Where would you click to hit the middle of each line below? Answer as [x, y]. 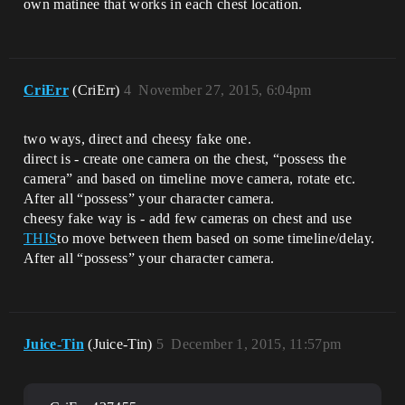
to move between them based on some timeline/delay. [216, 239]
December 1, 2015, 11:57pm [256, 344]
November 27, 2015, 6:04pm [225, 90]
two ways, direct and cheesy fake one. [137, 139]
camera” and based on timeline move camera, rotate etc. [190, 179]
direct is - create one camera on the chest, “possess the [185, 159]
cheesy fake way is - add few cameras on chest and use [188, 219]
